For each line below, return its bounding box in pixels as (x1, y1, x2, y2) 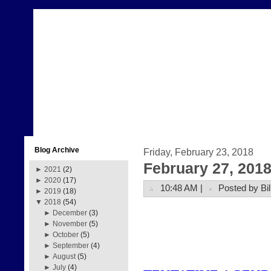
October (53, 230, 79, 239)
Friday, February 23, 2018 (143, 146, 253, 157)
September (53, 241, 90, 250)
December (53, 209, 88, 217)
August (53, 252, 76, 261)
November (53, 220, 88, 228)
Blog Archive (34, 146, 79, 154)
